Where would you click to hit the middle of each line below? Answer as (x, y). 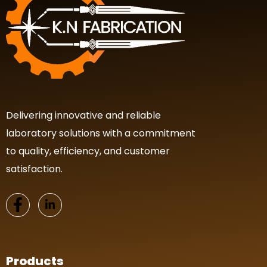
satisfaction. (34, 169)
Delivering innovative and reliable (83, 115)
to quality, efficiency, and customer (88, 151)
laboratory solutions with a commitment (101, 133)
